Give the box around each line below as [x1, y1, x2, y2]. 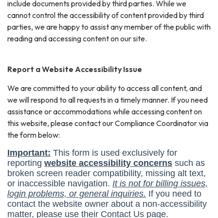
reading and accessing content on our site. [7, 33, 147, 43]
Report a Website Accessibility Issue [7, 64, 142, 74]
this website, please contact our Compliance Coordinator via [7, 118, 208, 128]
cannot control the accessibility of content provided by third [7, 10, 204, 20]
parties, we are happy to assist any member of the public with [7, 21, 211, 32]
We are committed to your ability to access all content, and [7, 83, 202, 93]
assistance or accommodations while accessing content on [7, 106, 202, 116]
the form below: [7, 129, 60, 140]
